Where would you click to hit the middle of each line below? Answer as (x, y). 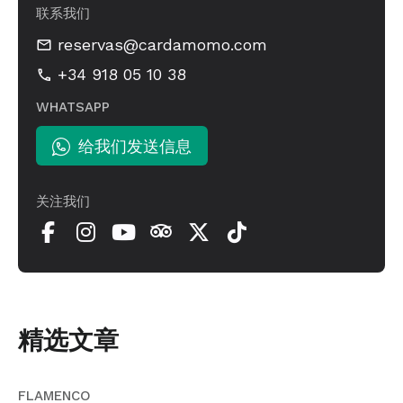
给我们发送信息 (135, 146)
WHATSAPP (73, 107)
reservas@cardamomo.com (162, 44)
